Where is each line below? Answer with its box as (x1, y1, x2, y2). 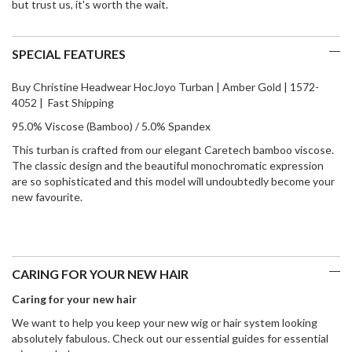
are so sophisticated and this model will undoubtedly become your (12, 174, 335, 189)
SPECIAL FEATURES (12, 46, 126, 62)
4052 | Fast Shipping (12, 96, 114, 110)
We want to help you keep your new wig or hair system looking (12, 316, 317, 330)
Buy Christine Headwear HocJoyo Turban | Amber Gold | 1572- (12, 80, 319, 94)
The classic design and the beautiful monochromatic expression (12, 159, 324, 173)
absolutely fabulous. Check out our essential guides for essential (12, 332, 328, 346)
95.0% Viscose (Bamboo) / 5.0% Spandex (12, 119, 211, 134)
